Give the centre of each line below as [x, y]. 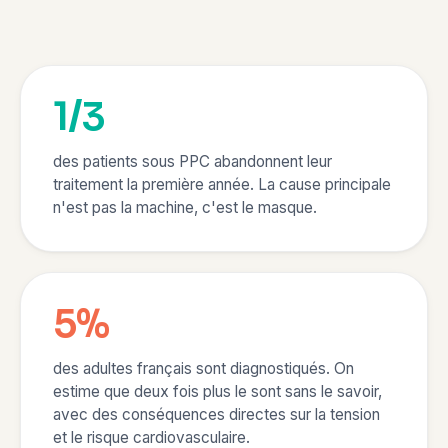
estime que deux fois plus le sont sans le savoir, [217, 391]
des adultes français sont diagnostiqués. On [203, 368]
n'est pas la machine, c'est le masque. [185, 207]
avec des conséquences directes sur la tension [216, 414]
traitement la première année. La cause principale [222, 184]
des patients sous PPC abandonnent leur [192, 161]
